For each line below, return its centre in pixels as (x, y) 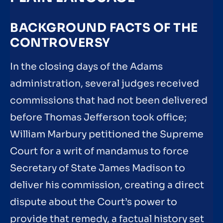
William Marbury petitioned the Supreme (107, 134)
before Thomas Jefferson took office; (98, 117)
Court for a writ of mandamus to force (99, 151)
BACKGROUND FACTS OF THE (104, 28)
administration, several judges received (105, 83)
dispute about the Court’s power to (94, 202)
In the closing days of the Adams (86, 66)
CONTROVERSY (60, 43)
